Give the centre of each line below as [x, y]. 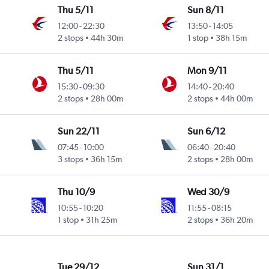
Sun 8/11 [205, 10]
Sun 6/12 [206, 131]
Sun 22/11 [79, 131]
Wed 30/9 [208, 192]
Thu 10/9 [77, 192]
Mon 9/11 [207, 71]
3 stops [71, 159]
